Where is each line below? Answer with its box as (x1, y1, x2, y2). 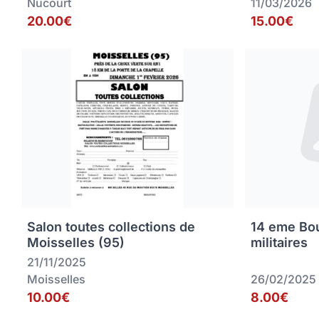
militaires (251, 235, 308, 251)
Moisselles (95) (27, 235, 125, 251)
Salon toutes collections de (27, 219, 195, 235)
